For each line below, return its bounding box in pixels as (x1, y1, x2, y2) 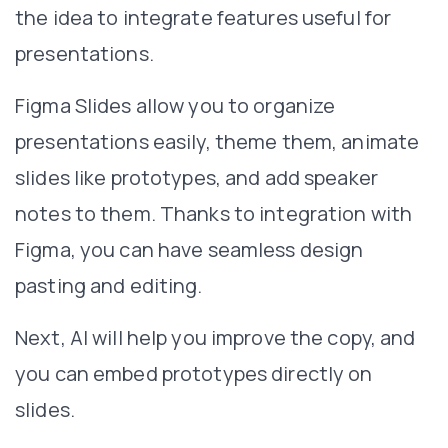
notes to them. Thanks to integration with (15, 199, 413, 227)
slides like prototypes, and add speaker (15, 163, 378, 191)
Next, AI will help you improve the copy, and (15, 323, 416, 351)
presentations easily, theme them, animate (15, 127, 420, 155)
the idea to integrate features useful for (15, 3, 392, 31)
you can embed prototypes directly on (15, 359, 373, 387)
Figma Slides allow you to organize (15, 91, 336, 119)
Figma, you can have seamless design (15, 235, 364, 263)
